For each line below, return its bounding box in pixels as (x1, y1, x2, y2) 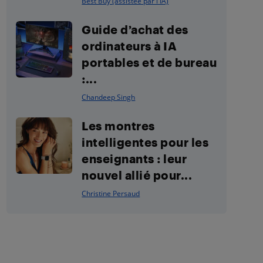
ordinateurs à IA (82, 39, 177, 53)
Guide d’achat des (82, 22, 188, 36)
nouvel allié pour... (82, 168, 193, 182)
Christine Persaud (82, 188, 140, 198)
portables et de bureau (82, 55, 217, 69)
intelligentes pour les (82, 135, 209, 149)
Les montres (82, 119, 155, 133)
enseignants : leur (82, 151, 187, 166)
